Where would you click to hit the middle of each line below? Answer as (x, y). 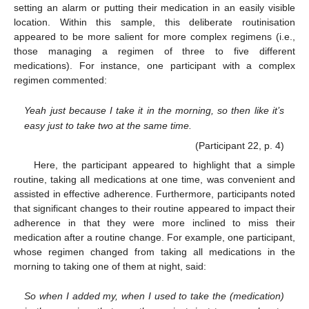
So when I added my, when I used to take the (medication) (154, 296)
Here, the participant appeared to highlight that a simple (164, 165)
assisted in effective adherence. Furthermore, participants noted (154, 193)
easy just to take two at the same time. (108, 125)
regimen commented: (60, 80)
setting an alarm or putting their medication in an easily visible (154, 7)
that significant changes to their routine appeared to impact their (154, 208)
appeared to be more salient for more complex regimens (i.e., (154, 36)
